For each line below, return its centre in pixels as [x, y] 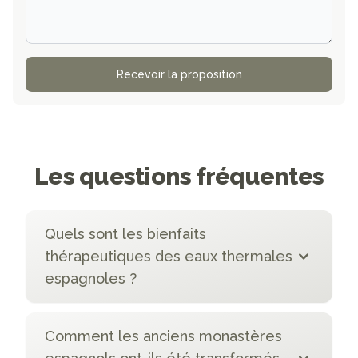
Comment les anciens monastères [163, 336]
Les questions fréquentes [179, 177]
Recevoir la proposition [179, 75]
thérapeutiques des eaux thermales [169, 257]
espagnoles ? [91, 279]
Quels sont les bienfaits [125, 234]
